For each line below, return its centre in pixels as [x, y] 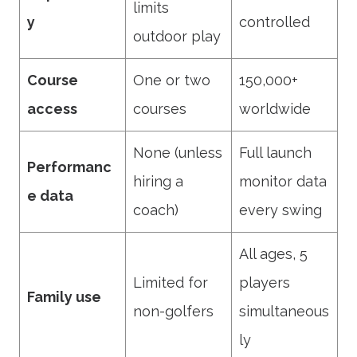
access [52, 109]
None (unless [178, 153]
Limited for [171, 282]
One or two [172, 80]
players [265, 282]
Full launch [275, 153]
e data [50, 196]
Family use [64, 297]
